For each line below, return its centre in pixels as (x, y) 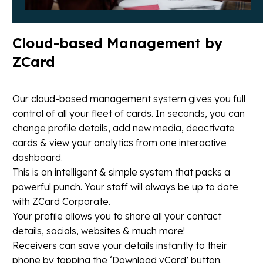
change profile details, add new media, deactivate (124, 128)
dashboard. (38, 158)
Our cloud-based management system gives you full (129, 99)
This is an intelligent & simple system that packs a (121, 172)
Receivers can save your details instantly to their (120, 246)
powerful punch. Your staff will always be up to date (125, 187)
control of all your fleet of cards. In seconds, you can (129, 114)
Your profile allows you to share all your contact (117, 216)
